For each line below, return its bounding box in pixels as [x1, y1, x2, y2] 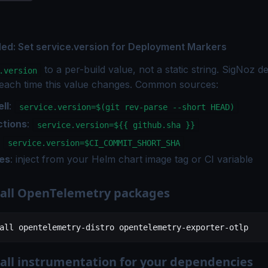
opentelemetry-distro [14, 223, 114, 233]
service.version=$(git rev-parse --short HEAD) [19, 102, 234, 112]
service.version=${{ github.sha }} [36, 120, 195, 130]
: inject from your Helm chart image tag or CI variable [10, 153, 253, 166]
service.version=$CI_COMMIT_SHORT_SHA [7, 138, 180, 148]
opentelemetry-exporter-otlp [114, 223, 248, 233]
